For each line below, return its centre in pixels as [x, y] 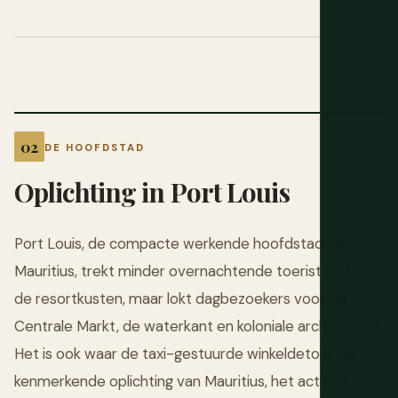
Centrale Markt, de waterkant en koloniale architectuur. [198, 326]
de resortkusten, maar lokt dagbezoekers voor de [180, 299]
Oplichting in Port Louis [152, 192]
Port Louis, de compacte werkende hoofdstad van [183, 244]
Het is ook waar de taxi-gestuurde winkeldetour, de [185, 354]
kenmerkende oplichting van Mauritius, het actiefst [182, 382]
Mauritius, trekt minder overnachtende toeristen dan [191, 271]
